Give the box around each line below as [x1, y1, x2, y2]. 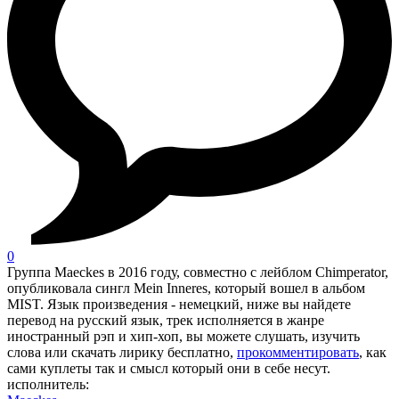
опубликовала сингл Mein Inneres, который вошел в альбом [7, 281, 365, 297]
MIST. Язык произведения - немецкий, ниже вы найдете [7, 297, 351, 313]
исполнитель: [7, 377, 89, 393]
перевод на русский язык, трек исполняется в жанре [7, 313, 324, 329]
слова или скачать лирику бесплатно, [7, 345, 237, 361]
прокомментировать [237, 345, 359, 361]
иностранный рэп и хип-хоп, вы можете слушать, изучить [7, 329, 360, 345]
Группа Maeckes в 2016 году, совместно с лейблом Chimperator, [7, 265, 388, 281]
